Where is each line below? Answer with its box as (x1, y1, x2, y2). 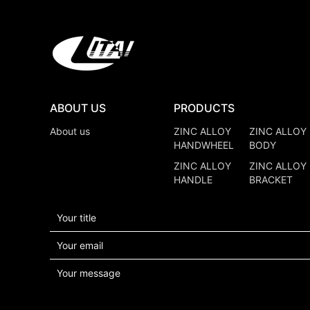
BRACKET (248, 173, 293, 185)
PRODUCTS (173, 100, 235, 115)
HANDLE (173, 173, 212, 185)
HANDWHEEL (173, 138, 234, 151)
